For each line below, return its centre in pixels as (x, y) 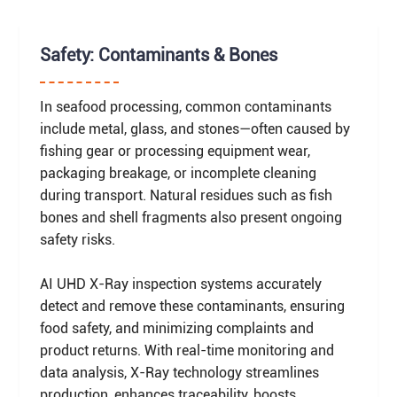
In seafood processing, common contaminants (185, 106)
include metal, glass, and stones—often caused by (195, 128)
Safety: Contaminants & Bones (158, 56)
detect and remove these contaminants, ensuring (192, 306)
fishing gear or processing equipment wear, (175, 151)
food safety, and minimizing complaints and (176, 328)
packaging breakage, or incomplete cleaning (178, 173)
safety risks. (77, 239)
